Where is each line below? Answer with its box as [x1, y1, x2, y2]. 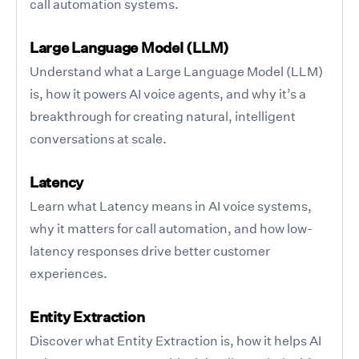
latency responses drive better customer [30, 242, 270, 259]
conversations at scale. [30, 130, 167, 147]
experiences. [30, 264, 107, 281]
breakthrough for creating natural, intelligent [30, 107, 296, 124]
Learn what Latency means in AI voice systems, [30, 197, 312, 214]
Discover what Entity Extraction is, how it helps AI [30, 332, 321, 349]
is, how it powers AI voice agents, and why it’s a [30, 85, 306, 102]
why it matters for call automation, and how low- [30, 220, 313, 236]
